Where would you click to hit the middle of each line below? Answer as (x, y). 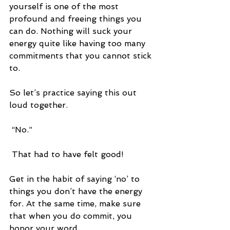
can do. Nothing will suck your (72, 31)
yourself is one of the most (65, 7)
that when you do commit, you (72, 216)
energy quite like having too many (79, 44)
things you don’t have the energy (77, 191)
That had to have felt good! (68, 155)
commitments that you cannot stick (82, 56)
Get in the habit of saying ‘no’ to (76, 179)
